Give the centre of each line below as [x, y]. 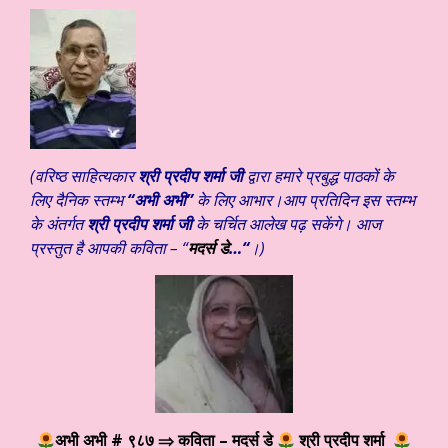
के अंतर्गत [58, 224]
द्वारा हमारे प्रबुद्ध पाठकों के [318, 176]
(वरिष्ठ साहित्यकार [84, 176]
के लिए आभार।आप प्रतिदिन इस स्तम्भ [304, 200]
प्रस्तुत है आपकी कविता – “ [109, 248]
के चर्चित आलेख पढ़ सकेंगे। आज [286, 224]
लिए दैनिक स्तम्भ [78, 200]
